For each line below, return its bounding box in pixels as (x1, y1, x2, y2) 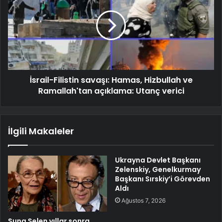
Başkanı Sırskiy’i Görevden (115, 173, 210, 184)
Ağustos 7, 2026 (121, 196, 166, 204)
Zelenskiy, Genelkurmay (115, 164, 201, 174)
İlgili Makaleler (8, 124, 74, 137)
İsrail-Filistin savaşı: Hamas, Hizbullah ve (29, 74, 193, 86)
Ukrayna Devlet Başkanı (115, 155, 201, 165)
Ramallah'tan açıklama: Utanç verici (38, 85, 184, 97)
